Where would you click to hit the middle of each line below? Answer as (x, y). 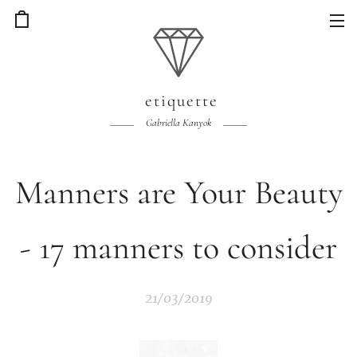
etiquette (178, 101)
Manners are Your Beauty (178, 192)
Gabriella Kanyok (178, 123)
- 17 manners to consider (178, 247)
